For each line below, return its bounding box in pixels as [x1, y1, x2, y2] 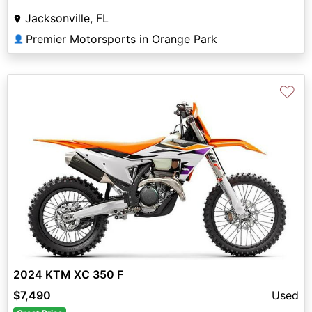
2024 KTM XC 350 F [13, 267, 123, 281]
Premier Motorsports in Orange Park [26, 31, 217, 46]
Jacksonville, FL [25, 10, 109, 25]
